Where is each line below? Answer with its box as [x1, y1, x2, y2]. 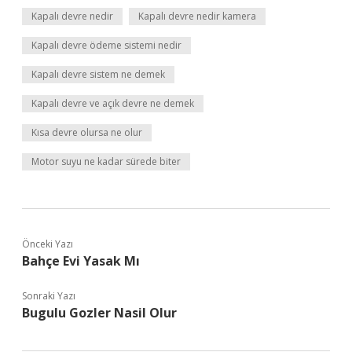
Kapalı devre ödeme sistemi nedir [31, 38, 181, 52]
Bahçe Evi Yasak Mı [22, 252, 140, 269]
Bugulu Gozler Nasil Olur [22, 304, 177, 321]
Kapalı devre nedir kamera [138, 9, 256, 23]
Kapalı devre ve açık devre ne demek [31, 97, 194, 110]
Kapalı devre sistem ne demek [31, 68, 165, 81]
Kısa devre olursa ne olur [31, 126, 142, 139]
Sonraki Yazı [22, 289, 75, 302]
